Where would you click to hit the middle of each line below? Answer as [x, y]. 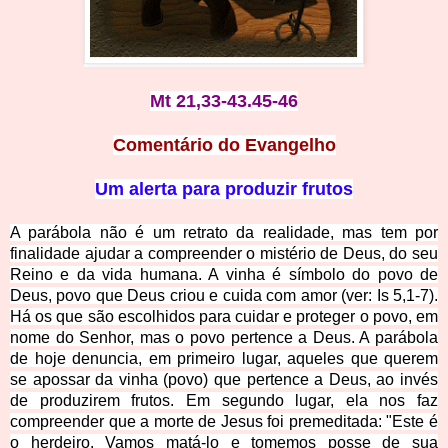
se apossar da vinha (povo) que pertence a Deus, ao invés [224, 380]
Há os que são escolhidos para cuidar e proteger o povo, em [224, 317]
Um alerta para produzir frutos [224, 189]
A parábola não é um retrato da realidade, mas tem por [224, 233]
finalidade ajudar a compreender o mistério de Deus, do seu [224, 254]
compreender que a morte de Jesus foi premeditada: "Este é [224, 422]
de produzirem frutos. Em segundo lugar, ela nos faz [224, 401]
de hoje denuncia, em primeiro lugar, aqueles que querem [224, 359]
